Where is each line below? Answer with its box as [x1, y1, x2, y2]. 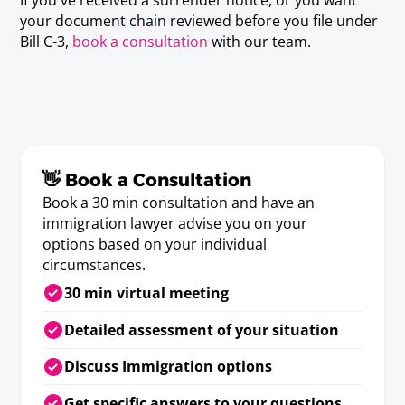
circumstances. [42, 254, 146, 275]
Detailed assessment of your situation [63, 319, 339, 340]
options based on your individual [42, 233, 268, 254]
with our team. [208, 31, 312, 52]
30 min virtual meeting [63, 282, 229, 303]
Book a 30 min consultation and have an [42, 192, 316, 212]
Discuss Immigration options [63, 356, 272, 377]
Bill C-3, [20, 31, 73, 52]
